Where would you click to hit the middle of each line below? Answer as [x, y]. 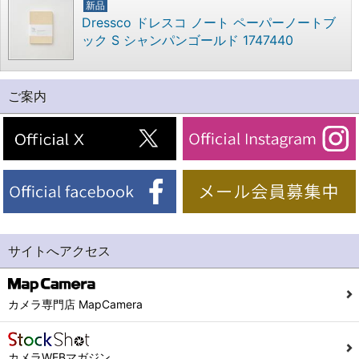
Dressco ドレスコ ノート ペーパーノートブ [209, 23]
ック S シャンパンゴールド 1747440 [188, 40]
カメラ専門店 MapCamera [75, 305]
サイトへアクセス [59, 251]
